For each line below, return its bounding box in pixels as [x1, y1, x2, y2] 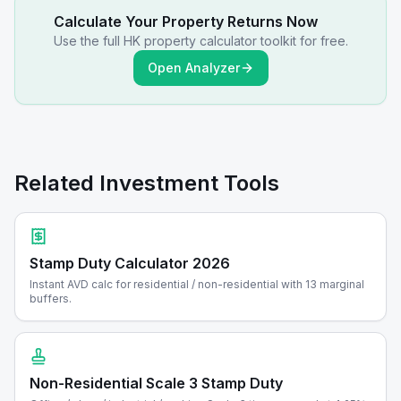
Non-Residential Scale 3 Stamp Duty [30, 374, 283, 392]
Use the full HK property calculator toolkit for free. [53, 33, 348, 48]
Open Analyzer [147, 60, 240, 75]
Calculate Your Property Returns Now [53, 13, 318, 30]
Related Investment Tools [14, 170, 279, 196]
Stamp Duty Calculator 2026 [30, 254, 230, 272]
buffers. [30, 292, 72, 305]
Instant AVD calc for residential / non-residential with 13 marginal [30, 277, 364, 291]
